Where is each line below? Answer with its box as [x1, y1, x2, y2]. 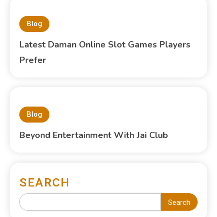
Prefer [19, 54, 46, 66]
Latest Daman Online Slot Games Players [19, 38, 191, 50]
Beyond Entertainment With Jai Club [19, 129, 169, 141]
